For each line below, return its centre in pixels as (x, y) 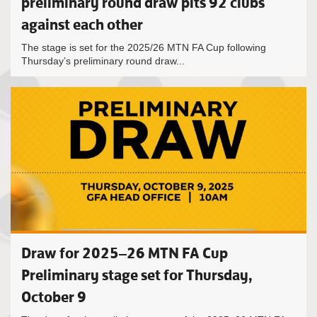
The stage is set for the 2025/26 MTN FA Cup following (144, 47)
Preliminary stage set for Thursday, (137, 275)
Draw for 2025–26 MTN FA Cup (125, 253)
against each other (82, 24)
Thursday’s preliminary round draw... (103, 61)
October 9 (54, 297)
